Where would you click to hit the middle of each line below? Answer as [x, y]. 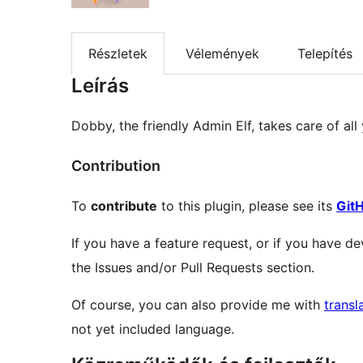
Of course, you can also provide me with [198, 304]
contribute [124, 205]
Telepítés [325, 53]
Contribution [116, 166]
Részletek [118, 53]
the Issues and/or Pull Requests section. [193, 267]
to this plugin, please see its [247, 205]
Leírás [100, 86]
